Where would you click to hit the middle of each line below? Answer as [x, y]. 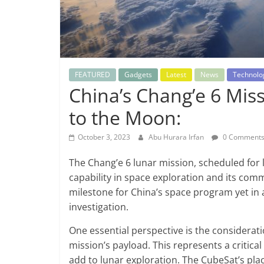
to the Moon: [125, 118]
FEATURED [93, 75]
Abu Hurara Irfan [177, 137]
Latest [176, 75]
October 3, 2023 [104, 137]
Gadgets [138, 75]
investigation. [99, 207]
